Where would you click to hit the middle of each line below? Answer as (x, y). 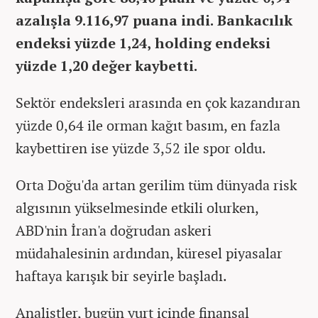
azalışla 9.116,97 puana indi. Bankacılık (154, 21)
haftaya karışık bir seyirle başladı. (121, 276)
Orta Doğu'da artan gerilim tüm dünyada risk (156, 185)
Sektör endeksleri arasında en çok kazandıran (158, 103)
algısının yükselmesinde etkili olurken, (137, 208)
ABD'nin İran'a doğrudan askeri (114, 231)
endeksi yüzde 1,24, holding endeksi (143, 43)
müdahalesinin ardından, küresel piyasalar (149, 253)
